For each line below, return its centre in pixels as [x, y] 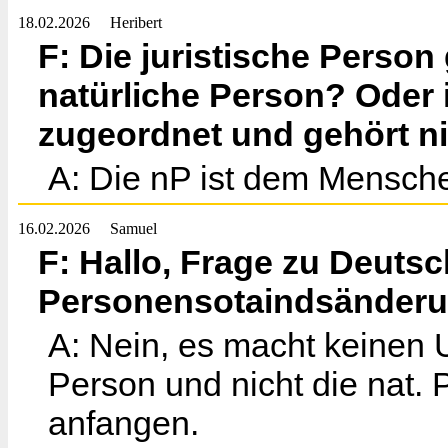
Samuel [133, 228]
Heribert [136, 22]
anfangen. [123, 423]
